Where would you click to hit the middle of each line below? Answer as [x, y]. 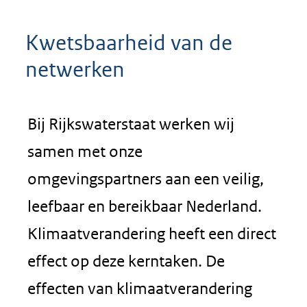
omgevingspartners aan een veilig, [146, 179]
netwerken [75, 69]
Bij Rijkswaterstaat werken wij [131, 124]
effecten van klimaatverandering [140, 288]
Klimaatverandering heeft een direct [152, 233]
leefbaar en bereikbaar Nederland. [145, 206]
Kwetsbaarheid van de [129, 42]
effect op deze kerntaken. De [126, 261]
